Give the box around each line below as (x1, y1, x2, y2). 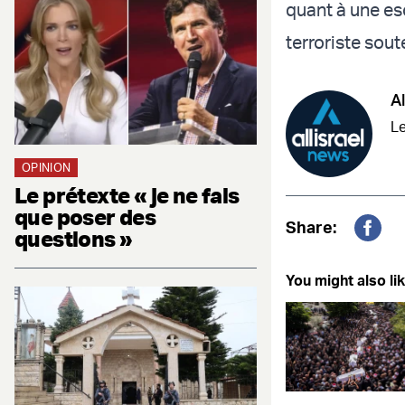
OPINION (22, 159, 71, 174)
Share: (286, 217, 336, 238)
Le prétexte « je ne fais (14, 181, 240, 209)
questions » (14, 224, 133, 252)
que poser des (14, 202, 156, 231)
